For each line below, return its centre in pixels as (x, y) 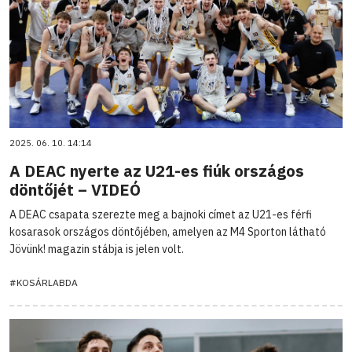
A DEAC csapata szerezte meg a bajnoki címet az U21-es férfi (161, 214)
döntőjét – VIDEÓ (75, 189)
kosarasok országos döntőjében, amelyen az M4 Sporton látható (168, 231)
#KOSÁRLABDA (44, 282)
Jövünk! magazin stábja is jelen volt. (97, 249)
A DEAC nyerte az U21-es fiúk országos (157, 170)
